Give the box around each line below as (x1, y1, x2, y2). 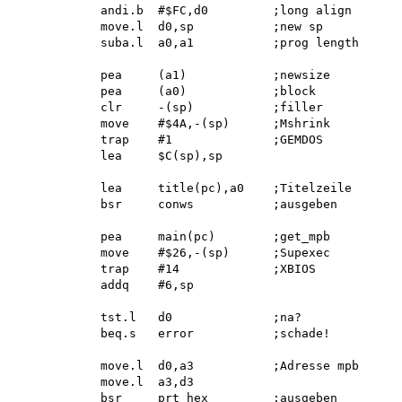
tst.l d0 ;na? (14, 310, 301, 325)
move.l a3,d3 (14, 375, 194, 389)
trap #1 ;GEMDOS (14, 133, 323, 147)
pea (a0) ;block (14, 84, 316, 99)
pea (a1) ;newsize (14, 68, 330, 83)
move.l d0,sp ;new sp (14, 20, 323, 34)
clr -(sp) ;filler (14, 100, 323, 115)
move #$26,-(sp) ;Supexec (14, 246, 330, 260)
